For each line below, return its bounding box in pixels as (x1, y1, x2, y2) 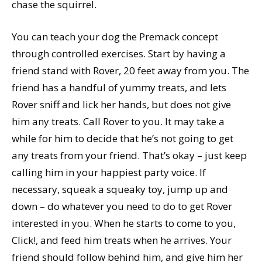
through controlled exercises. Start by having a (12, 46, 226, 60)
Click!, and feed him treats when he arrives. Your (12, 233, 232, 247)
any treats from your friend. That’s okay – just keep (12, 148, 247, 162)
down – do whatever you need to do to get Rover (12, 199, 232, 213)
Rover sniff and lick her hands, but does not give (12, 97, 231, 111)
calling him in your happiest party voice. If (12, 165, 206, 179)
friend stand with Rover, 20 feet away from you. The (12, 63, 249, 77)
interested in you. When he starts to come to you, (12, 216, 236, 230)
